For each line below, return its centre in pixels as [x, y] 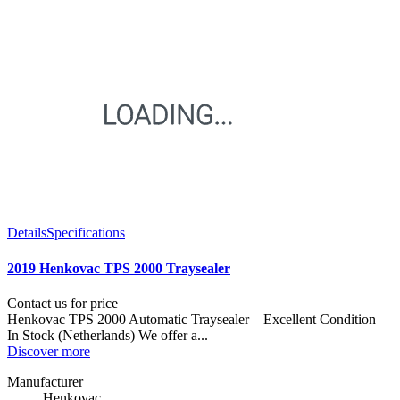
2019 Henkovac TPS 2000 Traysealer [119, 268]
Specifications [86, 233]
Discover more [49, 351]
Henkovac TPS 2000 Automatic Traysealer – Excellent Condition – [197, 319]
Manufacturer [45, 381]
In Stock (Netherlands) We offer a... [108, 335]
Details [27, 233]
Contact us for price [62, 303]
